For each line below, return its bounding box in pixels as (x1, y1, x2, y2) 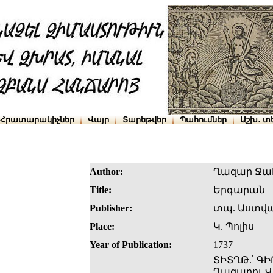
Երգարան (213, 185, 265, 196)
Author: (90, 166, 123, 177)
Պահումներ (180, 115, 227, 124)
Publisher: (90, 203, 132, 214)
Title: (90, 185, 112, 196)
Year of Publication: (90, 239, 172, 250)
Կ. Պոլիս (213, 221, 254, 232)
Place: (90, 221, 115, 232)
